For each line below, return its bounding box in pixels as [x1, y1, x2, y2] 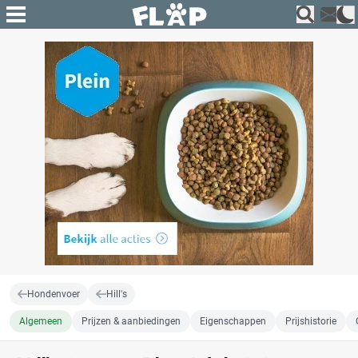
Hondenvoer [27, 288, 81, 300]
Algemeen [19, 316, 62, 327]
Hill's [105, 288, 127, 300]
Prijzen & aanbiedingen [82, 316, 181, 327]
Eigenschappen [200, 316, 266, 327]
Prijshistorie [285, 316, 336, 327]
